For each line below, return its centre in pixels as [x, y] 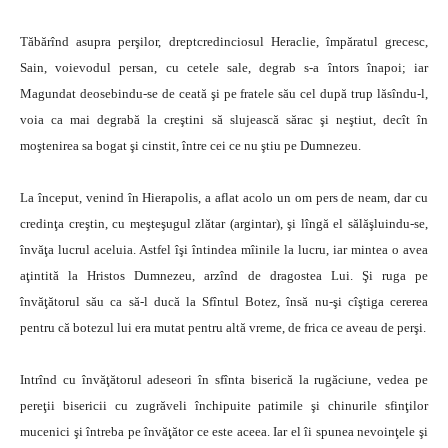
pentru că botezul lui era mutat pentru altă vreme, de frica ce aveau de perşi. [223, 327]
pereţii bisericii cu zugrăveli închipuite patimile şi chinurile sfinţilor [224, 405]
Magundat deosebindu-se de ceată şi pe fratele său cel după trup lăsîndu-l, [224, 93]
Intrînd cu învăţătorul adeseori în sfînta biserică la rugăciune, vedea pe [224, 379]
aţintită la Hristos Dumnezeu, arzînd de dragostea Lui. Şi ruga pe [224, 275]
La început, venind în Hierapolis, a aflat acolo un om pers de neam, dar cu [224, 197]
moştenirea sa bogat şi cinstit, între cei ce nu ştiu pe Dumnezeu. [190, 145]
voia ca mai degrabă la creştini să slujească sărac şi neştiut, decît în [224, 119]
